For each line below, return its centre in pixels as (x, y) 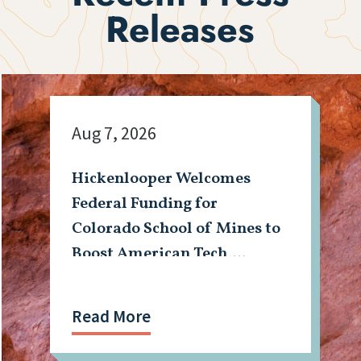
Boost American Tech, (152, 254)
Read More (112, 317)
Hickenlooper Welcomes (162, 179)
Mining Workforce (140, 279)
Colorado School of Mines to (176, 229)
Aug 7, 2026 (114, 133)
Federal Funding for (145, 204)
